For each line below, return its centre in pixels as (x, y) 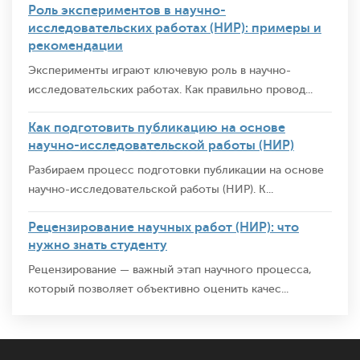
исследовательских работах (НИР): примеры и (175, 29)
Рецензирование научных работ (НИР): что (164, 228)
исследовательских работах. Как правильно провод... (170, 90)
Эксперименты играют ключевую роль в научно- (160, 71)
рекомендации (76, 46)
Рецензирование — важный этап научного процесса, (170, 270)
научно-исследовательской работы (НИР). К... (151, 190)
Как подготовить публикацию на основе (157, 128)
